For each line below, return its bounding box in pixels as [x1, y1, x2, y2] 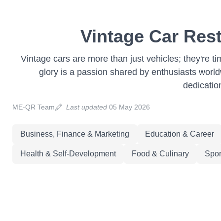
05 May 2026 [107, 103, 150, 111]
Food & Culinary [131, 149, 189, 158]
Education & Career [145, 130, 214, 138]
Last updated [66, 103, 107, 111]
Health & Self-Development [20, 149, 116, 158]
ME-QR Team [12, 103, 55, 111]
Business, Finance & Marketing [20, 130, 129, 138]
